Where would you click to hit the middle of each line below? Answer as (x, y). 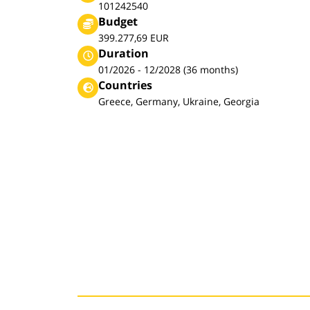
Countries (125, 85)
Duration (124, 53)
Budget (118, 21)
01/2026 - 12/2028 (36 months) (168, 69)
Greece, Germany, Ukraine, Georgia (179, 101)
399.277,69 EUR (134, 37)
